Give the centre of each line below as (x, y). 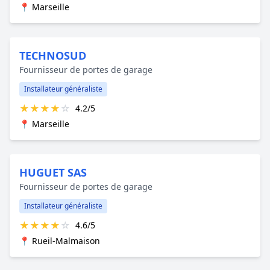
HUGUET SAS (53, 172)
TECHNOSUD (53, 55)
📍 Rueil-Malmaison (60, 240)
